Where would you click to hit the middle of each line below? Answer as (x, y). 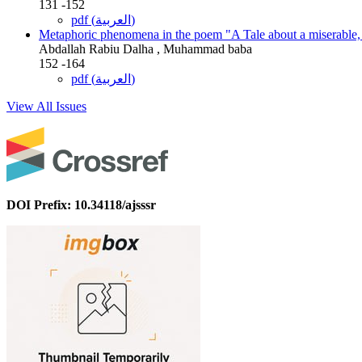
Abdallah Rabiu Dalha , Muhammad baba (145, 48)
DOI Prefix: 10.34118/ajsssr (81, 204)
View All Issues (46, 106)
